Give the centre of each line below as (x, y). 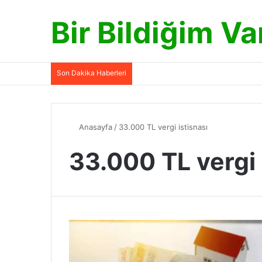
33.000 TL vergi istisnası (163, 127)
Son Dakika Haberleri (92, 73)
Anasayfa (94, 127)
